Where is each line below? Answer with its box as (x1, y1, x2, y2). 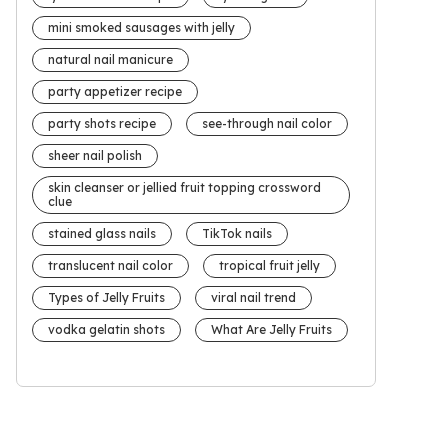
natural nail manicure (48, 52, 173, 68)
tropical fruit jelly (219, 258, 320, 274)
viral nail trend (211, 290, 296, 306)
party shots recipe (48, 116, 156, 132)
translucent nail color (48, 258, 173, 274)
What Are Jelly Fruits (211, 322, 332, 338)
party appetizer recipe (48, 84, 182, 100)
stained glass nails (48, 226, 156, 242)
